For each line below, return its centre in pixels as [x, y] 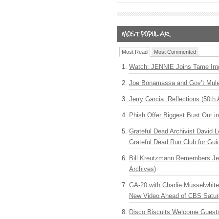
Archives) [142, 169]
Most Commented [175, 52]
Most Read [135, 52]
